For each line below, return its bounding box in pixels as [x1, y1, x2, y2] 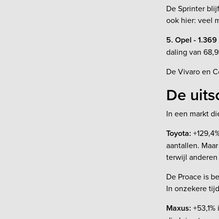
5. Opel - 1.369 [166, 34, 217, 45]
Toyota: [166, 127, 193, 139]
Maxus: [166, 202, 191, 214]
